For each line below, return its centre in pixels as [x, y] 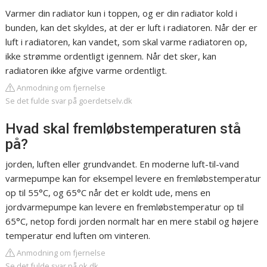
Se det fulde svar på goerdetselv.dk [69, 101]
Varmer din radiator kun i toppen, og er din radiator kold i [122, 13]
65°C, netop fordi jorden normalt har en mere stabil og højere [132, 221]
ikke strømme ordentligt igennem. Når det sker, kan [111, 56]
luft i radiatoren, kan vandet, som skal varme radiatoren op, [127, 42]
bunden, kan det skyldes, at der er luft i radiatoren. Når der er [132, 28]
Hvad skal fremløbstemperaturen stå [123, 129]
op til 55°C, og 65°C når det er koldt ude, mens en [108, 193]
